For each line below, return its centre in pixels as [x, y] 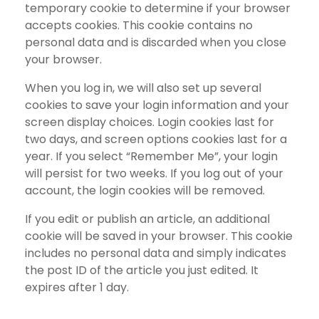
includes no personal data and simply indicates [156, 253]
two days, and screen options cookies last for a [156, 140]
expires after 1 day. [77, 288]
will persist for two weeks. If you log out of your [154, 174]
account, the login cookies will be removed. [145, 191]
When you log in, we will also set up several [143, 88]
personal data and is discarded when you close [156, 43]
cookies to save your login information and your [157, 105]
